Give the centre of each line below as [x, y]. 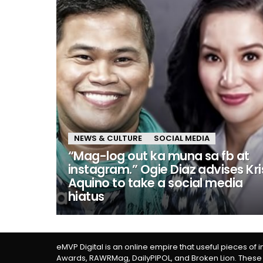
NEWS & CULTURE [108, 138]
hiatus [86, 196]
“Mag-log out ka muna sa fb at [159, 156]
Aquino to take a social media [156, 183]
